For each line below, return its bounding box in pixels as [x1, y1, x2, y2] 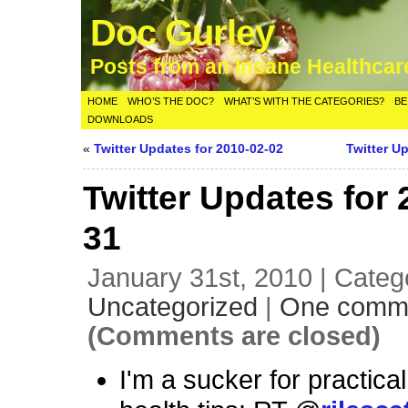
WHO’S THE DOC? [127, 96, 215, 107]
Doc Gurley [90, 12, 275, 54]
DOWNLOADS [87, 114, 154, 125]
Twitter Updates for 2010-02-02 [94, 141, 284, 156]
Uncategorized [87, 292, 259, 321]
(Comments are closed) [87, 321, 382, 351]
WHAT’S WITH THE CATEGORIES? [224, 96, 385, 107]
